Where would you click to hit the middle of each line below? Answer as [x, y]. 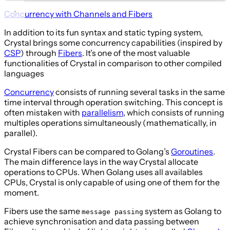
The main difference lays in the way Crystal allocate [101, 162]
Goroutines [192, 152]
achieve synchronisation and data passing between [102, 222]
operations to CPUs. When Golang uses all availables [103, 172]
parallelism [102, 113]
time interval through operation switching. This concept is [113, 102]
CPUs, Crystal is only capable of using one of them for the [112, 183]
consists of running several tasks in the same [139, 92]
